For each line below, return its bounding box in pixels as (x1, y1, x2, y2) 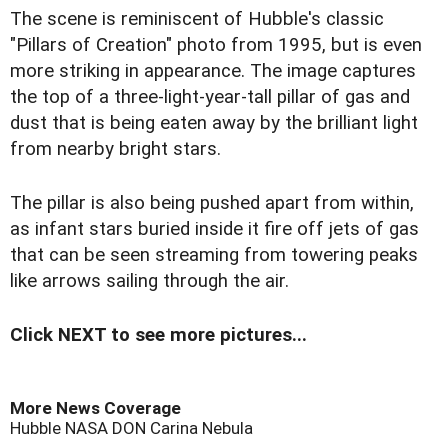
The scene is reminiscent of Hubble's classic (10, 7, 384, 30)
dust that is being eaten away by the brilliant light (10, 111, 418, 134)
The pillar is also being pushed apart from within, (10, 191, 414, 214)
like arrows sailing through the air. (10, 269, 289, 292)
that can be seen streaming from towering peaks (10, 243, 418, 266)
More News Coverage (10, 397, 181, 418)
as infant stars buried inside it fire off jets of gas (10, 217, 419, 240)
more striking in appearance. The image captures (10, 59, 416, 82)
